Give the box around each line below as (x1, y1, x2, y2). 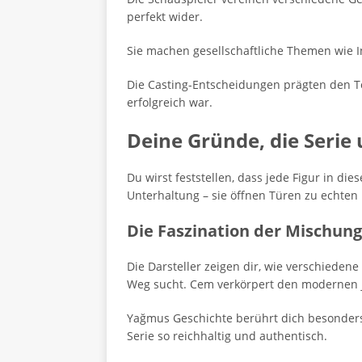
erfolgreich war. (127, 95, 213, 110)
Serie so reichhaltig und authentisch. (127, 328, 327, 343)
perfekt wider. (127, 9, 203, 24)
